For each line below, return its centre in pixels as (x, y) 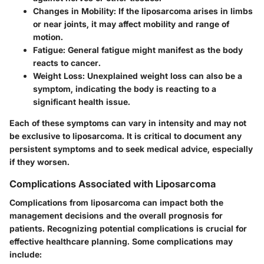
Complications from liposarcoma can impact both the (116, 202)
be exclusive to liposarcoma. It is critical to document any (126, 136)
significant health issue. (82, 101)
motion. (48, 37)
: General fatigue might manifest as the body (153, 49)
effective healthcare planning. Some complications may (121, 241)
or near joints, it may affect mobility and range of (131, 24)
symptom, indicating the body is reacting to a (125, 88)
